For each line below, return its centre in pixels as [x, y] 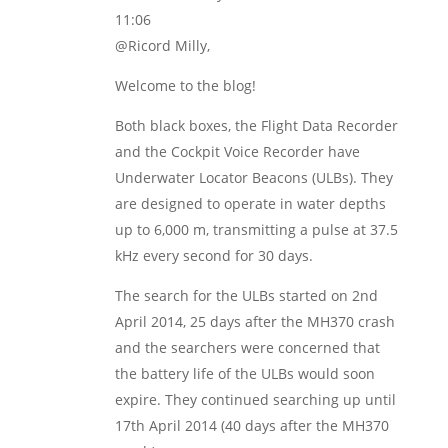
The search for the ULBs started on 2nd [246, 295]
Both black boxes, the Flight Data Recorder [256, 125]
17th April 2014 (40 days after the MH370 [251, 425]
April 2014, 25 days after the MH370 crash [254, 321]
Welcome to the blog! [185, 85]
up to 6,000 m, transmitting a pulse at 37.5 [256, 229]
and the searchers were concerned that [247, 347]
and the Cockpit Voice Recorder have [237, 151]
